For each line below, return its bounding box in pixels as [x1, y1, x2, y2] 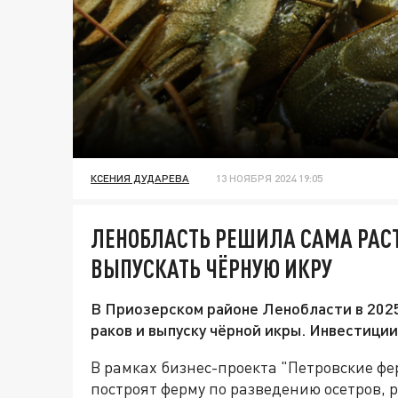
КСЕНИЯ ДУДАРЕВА [91, 171, 189, 186]
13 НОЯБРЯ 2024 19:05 [216, 171, 322, 186]
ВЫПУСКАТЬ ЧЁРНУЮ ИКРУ [91, 253, 332, 284]
